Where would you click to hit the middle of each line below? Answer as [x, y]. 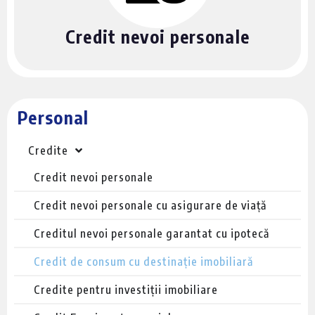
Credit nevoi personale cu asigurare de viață [150, 205]
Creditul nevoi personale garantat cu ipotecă [152, 233]
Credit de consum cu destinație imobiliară [143, 261]
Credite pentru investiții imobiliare [126, 289]
